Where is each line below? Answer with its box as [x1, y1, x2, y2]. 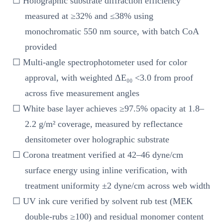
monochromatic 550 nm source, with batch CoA [25, 26, 199, 36]
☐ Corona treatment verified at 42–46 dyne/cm [12, 149, 183, 160]
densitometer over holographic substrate [25, 134, 170, 144]
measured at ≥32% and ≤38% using [25, 10, 154, 21]
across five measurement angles [25, 88, 140, 98]
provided [25, 41, 57, 52]
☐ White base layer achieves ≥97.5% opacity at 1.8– [12, 103, 204, 113]
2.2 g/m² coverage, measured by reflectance [25, 118, 183, 129]
